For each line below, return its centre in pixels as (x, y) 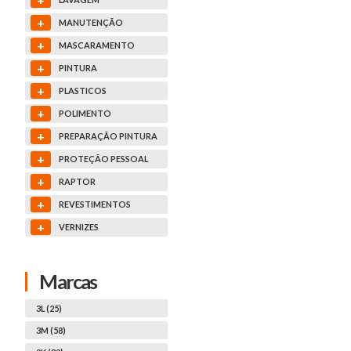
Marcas (68, 281)
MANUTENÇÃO (91, 23)
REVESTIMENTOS (95, 204)
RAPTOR (78, 182)
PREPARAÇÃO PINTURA (109, 136)
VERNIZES (79, 227)
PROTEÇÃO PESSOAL (104, 159)
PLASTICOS (83, 91)
